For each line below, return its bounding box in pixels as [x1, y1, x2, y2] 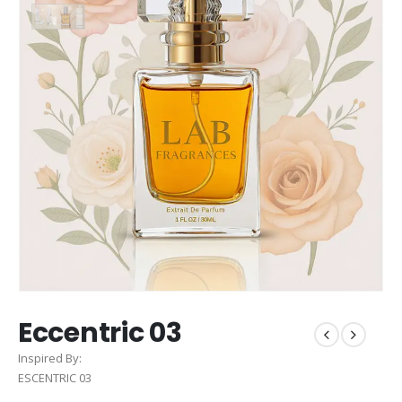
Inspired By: [18, 349, 82, 366]
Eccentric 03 [18, 313, 182, 352]
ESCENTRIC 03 [18, 369, 92, 386]
